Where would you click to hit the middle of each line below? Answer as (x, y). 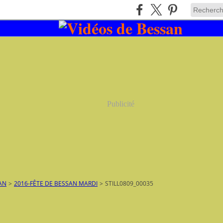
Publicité (120, 104)
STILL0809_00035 (129, 183)
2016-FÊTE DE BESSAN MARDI (56, 183)
